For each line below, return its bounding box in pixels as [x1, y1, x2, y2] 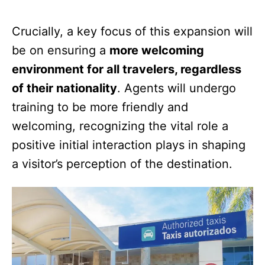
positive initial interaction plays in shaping [12, 138, 245, 153]
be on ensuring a [12, 43, 109, 58]
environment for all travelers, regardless [12, 62, 241, 77]
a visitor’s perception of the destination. [12, 157, 232, 172]
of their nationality [12, 81, 117, 96]
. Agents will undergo [117, 81, 236, 96]
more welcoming [109, 43, 204, 58]
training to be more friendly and [12, 100, 188, 115]
